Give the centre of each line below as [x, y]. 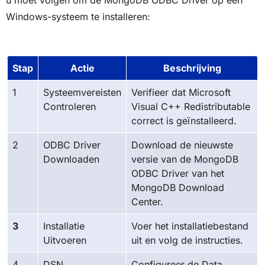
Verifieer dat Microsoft [181, 92]
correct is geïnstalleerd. [184, 120]
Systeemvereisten [82, 92]
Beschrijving [192, 68]
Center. [147, 201]
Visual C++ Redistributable [191, 106]
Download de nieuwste [182, 145]
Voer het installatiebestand [190, 226]
